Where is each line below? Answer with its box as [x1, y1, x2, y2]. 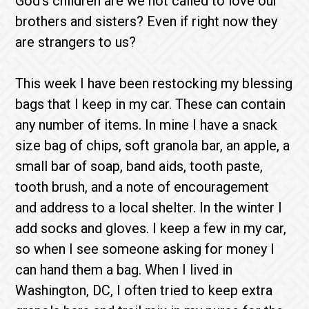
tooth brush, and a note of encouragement [15, 179, 270, 195]
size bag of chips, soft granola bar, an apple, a [15, 137, 290, 154]
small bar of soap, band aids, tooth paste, [15, 158, 263, 175]
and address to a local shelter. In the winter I [15, 199, 283, 216]
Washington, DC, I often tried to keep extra [15, 282, 273, 299]
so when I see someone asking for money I [15, 241, 275, 257]
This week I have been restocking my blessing [15, 75, 293, 92]
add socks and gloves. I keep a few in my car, [15, 220, 287, 237]
